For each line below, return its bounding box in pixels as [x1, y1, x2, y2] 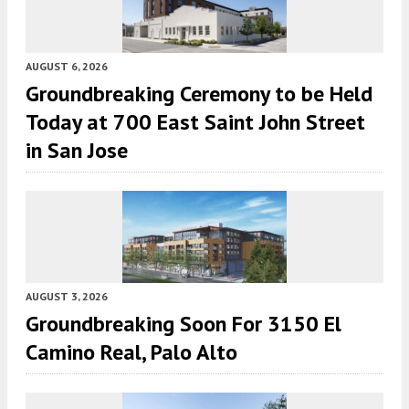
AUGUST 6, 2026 [26, 59, 108, 74]
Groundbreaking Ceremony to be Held [26, 79, 372, 109]
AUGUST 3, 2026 [26, 289, 108, 304]
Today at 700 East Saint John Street [26, 108, 365, 137]
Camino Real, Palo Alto [26, 338, 237, 367]
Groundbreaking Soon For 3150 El [26, 309, 341, 339]
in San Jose [26, 136, 128, 165]
